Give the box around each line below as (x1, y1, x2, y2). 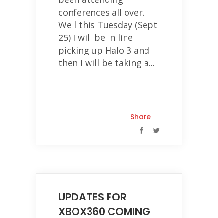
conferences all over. (58, 6, 145, 18)
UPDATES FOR (58, 190, 127, 204)
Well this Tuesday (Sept (58, 19, 157, 31)
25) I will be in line (58, 32, 133, 43)
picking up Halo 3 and (58, 44, 149, 56)
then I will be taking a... (58, 57, 155, 69)
